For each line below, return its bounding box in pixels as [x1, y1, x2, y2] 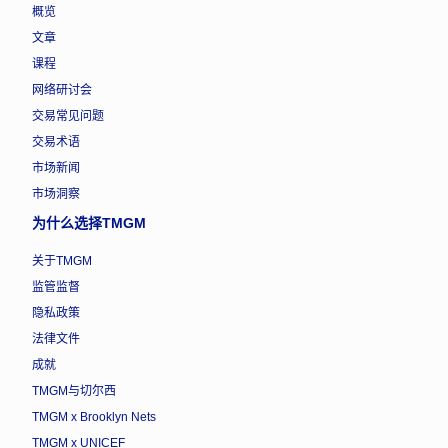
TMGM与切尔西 [32, 383, 116, 398]
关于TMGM [32, 253, 92, 268]
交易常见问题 [32, 108, 104, 123]
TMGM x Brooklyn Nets [32, 409, 156, 424]
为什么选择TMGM [32, 214, 146, 231]
